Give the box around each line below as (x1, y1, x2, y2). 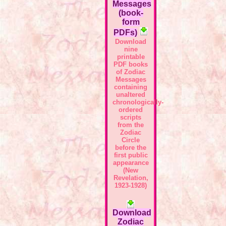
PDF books (114, 61, 148, 69)
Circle (122, 136, 140, 144)
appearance (112, 159, 149, 167)
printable (117, 53, 145, 61)
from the (118, 121, 144, 129)
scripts (120, 114, 141, 122)
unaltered (116, 91, 145, 99)
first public (114, 151, 148, 159)
